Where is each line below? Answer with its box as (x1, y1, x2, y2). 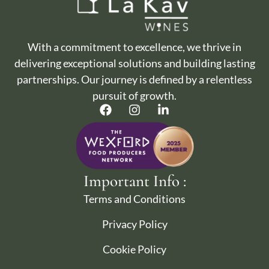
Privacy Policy (101, 217, 168, 231)
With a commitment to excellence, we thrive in (28, 40, 241, 54)
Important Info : (83, 171, 186, 192)
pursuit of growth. (92, 89, 177, 103)
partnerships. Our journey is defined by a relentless (17, 73, 252, 86)
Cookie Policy (103, 243, 166, 256)
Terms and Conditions (83, 192, 186, 206)
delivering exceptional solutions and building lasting (14, 56, 255, 70)
